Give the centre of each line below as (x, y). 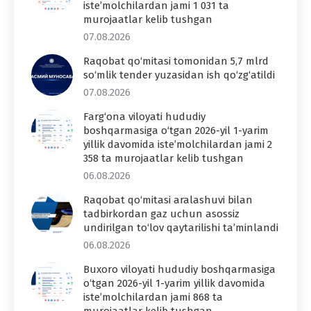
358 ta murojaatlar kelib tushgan (163, 159)
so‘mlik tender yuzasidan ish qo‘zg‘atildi (179, 75)
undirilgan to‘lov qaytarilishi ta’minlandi (181, 228)
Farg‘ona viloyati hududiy (144, 117)
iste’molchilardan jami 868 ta (153, 297)
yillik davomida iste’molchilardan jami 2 (178, 145)
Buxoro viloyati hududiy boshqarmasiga (179, 270)
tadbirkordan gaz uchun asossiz (161, 214)
